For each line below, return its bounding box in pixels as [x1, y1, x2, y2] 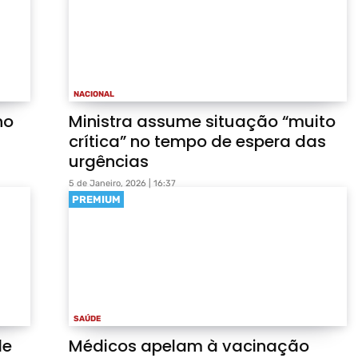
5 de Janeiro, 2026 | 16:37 [69, 178, 176, 189]
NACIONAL [74, 89, 114, 100]
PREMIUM [72, 193, 121, 206]
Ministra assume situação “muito [69, 110, 336, 133]
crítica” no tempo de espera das [69, 130, 326, 153]
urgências [69, 150, 149, 173]
